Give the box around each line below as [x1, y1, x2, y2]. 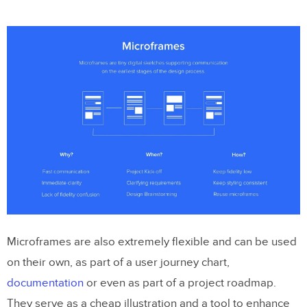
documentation [7, 276, 84, 291]
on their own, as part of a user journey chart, [7, 256, 230, 270]
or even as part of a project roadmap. [84, 276, 276, 291]
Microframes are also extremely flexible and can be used [7, 235, 297, 249]
